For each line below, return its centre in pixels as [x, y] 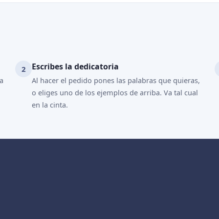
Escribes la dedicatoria [76, 66]
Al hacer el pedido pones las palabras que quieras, [116, 80]
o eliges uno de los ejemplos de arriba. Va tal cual [115, 92]
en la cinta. [50, 105]
